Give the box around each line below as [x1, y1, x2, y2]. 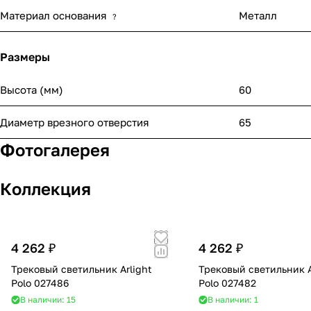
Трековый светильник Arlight [11, 263, 152, 276]
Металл [239, 9, 277, 22]
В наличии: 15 [20, 294, 76, 305]
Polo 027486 [11, 277, 69, 289]
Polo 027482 [199, 277, 257, 289]
